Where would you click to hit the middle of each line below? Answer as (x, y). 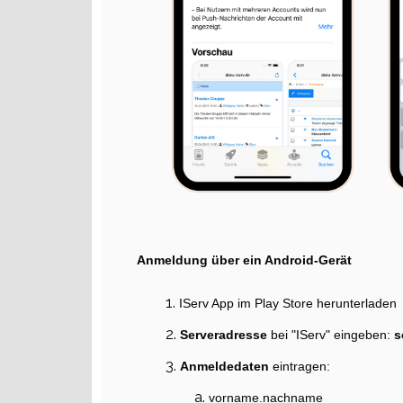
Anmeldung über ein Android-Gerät (244, 260)
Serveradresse (225, 335)
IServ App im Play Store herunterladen (288, 304)
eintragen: (303, 367)
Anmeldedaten (226, 367)
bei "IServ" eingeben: (332, 335)
